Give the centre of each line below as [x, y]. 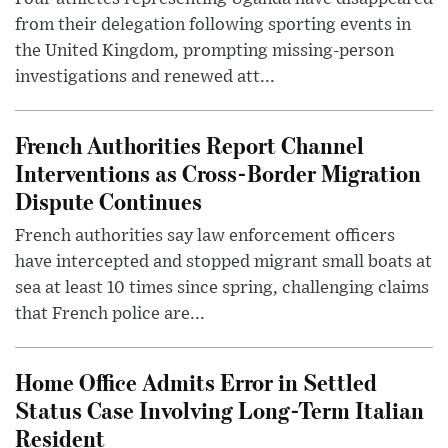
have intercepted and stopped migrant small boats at [223, 262]
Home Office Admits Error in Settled [196, 382]
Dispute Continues [108, 201]
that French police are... [110, 314]
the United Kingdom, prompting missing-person [204, 51]
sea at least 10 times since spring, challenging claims [222, 288]
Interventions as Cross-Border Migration [218, 173]
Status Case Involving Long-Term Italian [219, 410]
